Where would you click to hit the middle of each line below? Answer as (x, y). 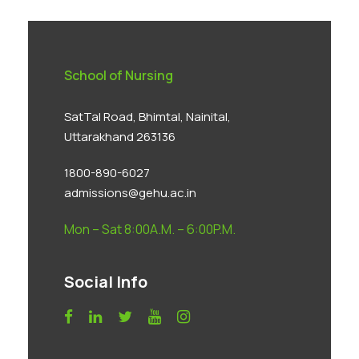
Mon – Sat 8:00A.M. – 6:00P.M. (150, 229)
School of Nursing (119, 75)
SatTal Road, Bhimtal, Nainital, (147, 116)
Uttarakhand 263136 (120, 136)
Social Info (106, 281)
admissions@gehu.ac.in (130, 192)
